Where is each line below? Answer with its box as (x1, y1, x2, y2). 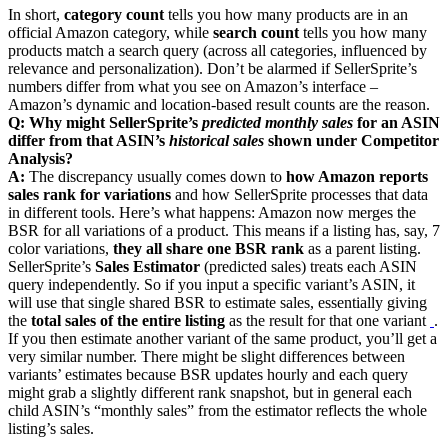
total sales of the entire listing (31, 311, 225, 329)
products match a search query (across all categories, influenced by (8, 41, 427, 59)
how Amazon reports (286, 167, 428, 185)
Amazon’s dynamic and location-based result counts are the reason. (8, 95, 430, 113)
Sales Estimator (95, 257, 200, 275)
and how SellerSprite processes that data (171, 185, 428, 203)
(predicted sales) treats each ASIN (200, 257, 417, 275)
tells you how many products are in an (164, 5, 408, 23)
